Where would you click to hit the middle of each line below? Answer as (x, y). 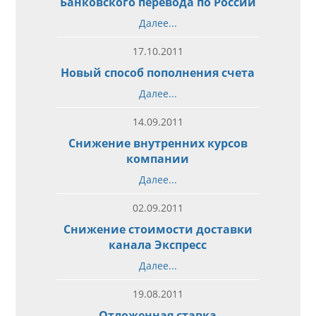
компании (158, 158)
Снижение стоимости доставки (158, 229)
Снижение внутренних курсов (158, 143)
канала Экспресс (158, 244)
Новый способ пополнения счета (158, 72)
